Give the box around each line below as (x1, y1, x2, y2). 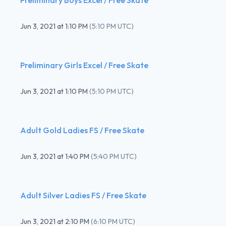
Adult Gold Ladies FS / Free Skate (20, 125, 144, 135)
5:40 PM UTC (93, 151, 134, 161)
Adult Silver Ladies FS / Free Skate (20, 190, 146, 200)
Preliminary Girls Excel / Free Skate (20, 60, 148, 70)
